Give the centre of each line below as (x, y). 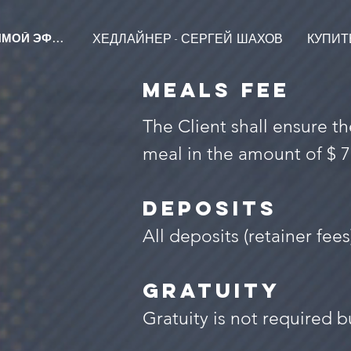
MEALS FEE (216, 90)
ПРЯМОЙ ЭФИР (58, 38)
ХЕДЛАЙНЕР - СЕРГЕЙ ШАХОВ (187, 38)
